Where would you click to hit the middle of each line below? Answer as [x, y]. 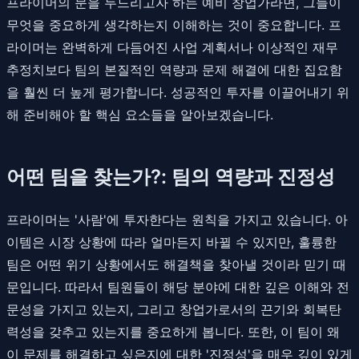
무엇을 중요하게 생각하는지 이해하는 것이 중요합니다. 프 [174, 24]
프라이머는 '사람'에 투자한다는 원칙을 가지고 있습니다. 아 [177, 219]
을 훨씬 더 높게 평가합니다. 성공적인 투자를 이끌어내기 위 [178, 92]
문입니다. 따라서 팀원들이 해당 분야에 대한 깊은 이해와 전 [178, 286]
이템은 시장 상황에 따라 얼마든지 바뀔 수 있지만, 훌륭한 [171, 242]
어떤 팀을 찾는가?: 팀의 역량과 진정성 [171, 176]
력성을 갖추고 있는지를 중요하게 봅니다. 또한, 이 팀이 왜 [173, 331]
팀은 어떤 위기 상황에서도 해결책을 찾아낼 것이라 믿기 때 [176, 264]
